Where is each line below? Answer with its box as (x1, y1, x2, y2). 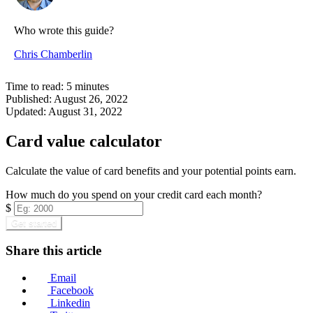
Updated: (6, 105, 46, 117)
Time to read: (6, 80, 64, 92)
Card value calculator (6, 131, 162, 150)
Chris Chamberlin (14, 48, 92, 60)
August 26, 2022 (54, 92, 128, 105)
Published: (6, 92, 52, 105)
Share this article (6, 243, 101, 259)
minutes (75, 80, 109, 92)
